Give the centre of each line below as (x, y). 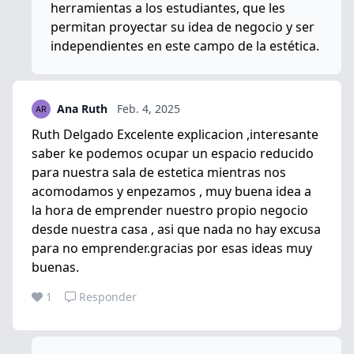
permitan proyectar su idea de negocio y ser (183, 26)
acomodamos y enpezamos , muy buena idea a (171, 191)
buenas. (55, 267)
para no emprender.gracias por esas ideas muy (172, 248)
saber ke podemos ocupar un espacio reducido (173, 153)
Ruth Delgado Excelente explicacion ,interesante (175, 134)
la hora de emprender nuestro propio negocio (170, 210)
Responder (108, 296)
